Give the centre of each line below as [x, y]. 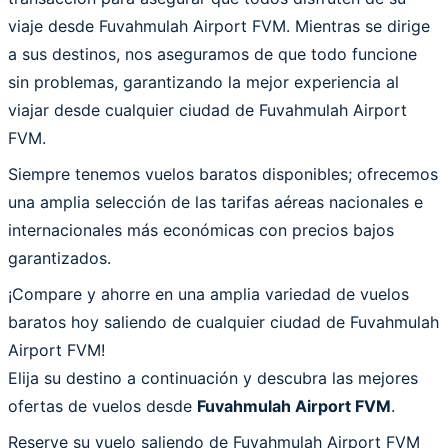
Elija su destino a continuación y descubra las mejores [213, 377]
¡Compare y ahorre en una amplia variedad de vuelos [208, 293]
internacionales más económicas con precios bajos [201, 229]
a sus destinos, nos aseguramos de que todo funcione [212, 53]
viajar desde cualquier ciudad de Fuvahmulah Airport [207, 109]
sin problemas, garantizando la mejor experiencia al [203, 81]
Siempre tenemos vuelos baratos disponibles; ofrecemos [223, 173]
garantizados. [59, 257]
